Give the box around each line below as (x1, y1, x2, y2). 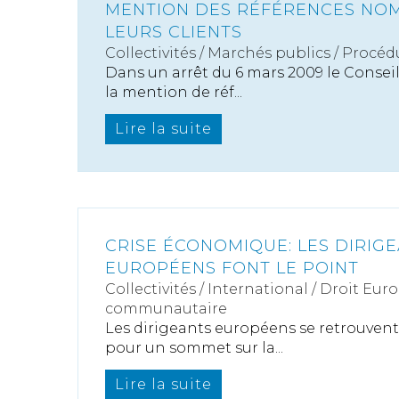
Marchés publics (208, 45, 330, 61)
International (208, 281, 308, 297)
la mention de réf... (105, 84, 242, 101)
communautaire (105, 300, 227, 317)
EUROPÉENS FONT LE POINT (105, 258, 359, 278)
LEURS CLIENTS (105, 22, 242, 42)
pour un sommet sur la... (105, 339, 283, 356)
